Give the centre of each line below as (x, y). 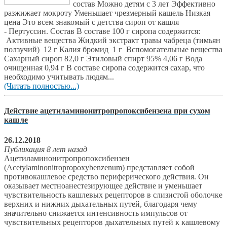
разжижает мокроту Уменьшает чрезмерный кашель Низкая (107, 13)
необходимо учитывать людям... (59, 77)
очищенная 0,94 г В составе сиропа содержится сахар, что (104, 68)
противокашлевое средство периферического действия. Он (106, 176)
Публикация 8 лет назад (46, 149)
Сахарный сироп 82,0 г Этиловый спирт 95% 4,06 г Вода (103, 59)
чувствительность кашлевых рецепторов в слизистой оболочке (113, 195)
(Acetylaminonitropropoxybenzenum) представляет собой (99, 167)
